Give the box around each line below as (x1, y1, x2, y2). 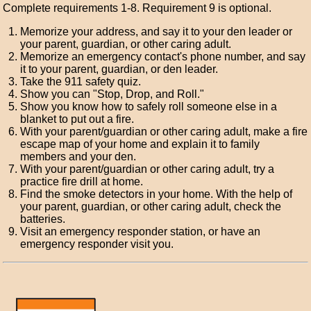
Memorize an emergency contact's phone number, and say (20, 51, 306, 62)
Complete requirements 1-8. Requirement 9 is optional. (3, 2, 272, 14)
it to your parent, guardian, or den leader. (20, 63, 219, 75)
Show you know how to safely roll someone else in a (20, 101, 278, 112)
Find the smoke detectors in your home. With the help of (20, 188, 293, 200)
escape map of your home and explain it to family (20, 138, 260, 150)
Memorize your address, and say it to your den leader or (20, 26, 293, 37)
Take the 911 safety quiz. (20, 76, 142, 87)
